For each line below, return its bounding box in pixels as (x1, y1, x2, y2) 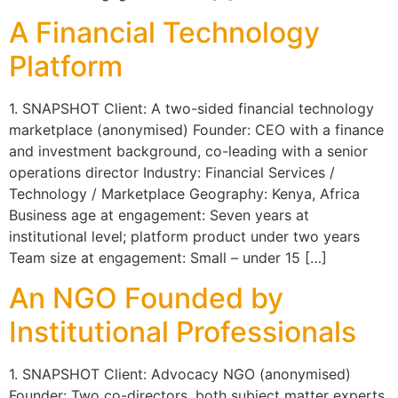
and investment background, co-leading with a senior (9, 142, 368, 161)
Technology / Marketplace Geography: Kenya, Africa (9, 185, 360, 203)
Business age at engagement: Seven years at (9, 206, 309, 225)
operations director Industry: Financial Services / (9, 163, 335, 182)
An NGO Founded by (9, 280, 283, 315)
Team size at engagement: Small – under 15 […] (9, 249, 327, 267)
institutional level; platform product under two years (9, 227, 360, 246)
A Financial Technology (9, 15, 320, 51)
